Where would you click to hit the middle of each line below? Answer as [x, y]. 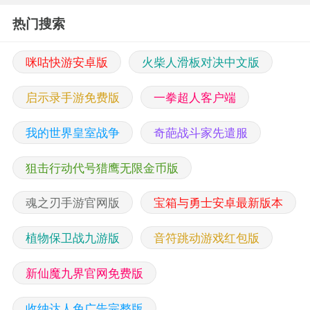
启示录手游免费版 [72, 97]
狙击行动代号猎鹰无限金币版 [102, 167]
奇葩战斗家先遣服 [200, 132]
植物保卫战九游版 [72, 238]
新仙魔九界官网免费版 [84, 273]
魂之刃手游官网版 [72, 202]
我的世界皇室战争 [72, 132]
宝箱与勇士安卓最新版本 [218, 202]
